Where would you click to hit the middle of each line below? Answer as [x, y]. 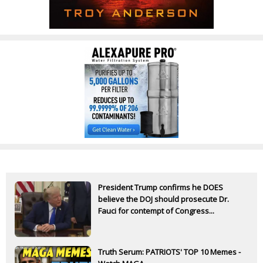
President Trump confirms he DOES [161, 187]
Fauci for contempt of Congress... [156, 210]
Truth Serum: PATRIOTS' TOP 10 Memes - [169, 252]
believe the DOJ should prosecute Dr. [163, 199]
